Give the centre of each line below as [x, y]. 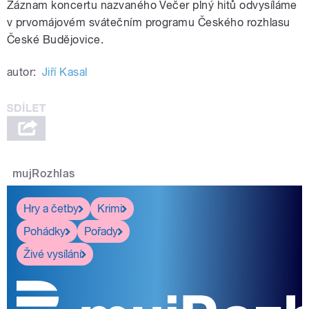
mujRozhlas [44, 174]
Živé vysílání [52, 254]
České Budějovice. [56, 40]
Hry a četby [51, 208]
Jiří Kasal [64, 72]
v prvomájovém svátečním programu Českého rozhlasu [149, 23]
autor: [22, 72]
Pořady [101, 231]
